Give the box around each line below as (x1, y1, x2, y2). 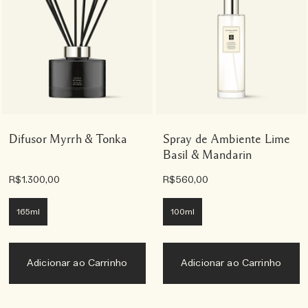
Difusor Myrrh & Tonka (8, 133, 128, 145)
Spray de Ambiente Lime (162, 133, 291, 145)
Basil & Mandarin (162, 148, 252, 161)
